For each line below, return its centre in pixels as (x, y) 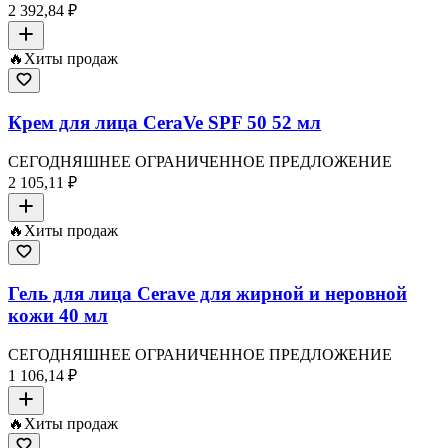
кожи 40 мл (58, 316)
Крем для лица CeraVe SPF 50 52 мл (164, 122)
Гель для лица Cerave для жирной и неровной (207, 294)
